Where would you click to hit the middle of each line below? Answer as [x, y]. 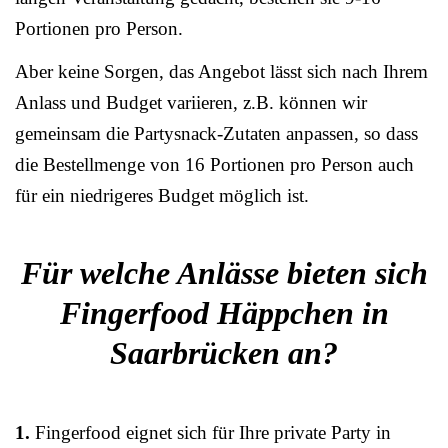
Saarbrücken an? [224, 353]
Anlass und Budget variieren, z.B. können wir [191, 102]
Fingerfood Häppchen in [224, 313]
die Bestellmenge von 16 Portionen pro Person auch [214, 164]
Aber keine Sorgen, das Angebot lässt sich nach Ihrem [221, 71]
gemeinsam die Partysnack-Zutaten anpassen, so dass [216, 133]
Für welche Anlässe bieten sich [224, 273]
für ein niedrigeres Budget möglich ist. [162, 195]
